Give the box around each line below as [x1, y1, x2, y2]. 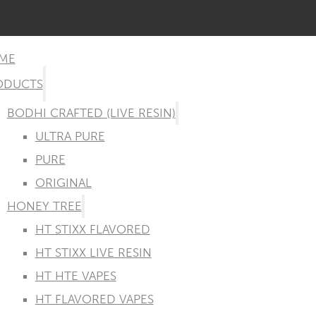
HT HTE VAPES [35, 269, 116, 284]
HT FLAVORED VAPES [35, 292, 154, 307]
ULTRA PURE [35, 129, 105, 144]
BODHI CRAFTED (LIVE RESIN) [6, 106, 176, 121]
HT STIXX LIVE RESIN [35, 245, 152, 260]
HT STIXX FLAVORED [35, 222, 150, 237]
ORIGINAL [35, 176, 92, 190]
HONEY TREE [6, 199, 82, 214]
